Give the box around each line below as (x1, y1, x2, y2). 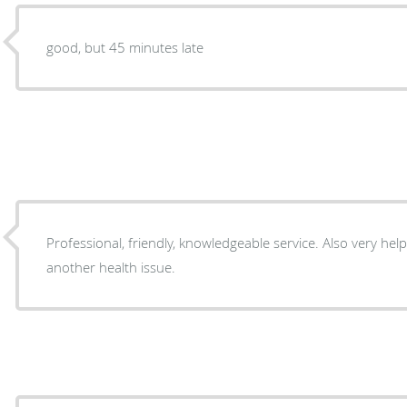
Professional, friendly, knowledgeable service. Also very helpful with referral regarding (46, 233, 323, 252)
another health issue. (46, 257, 176, 276)
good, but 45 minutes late (46, 37, 204, 56)
